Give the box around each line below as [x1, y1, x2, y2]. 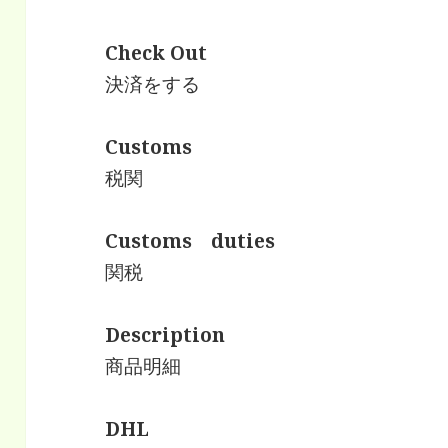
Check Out [105, 40, 208, 67]
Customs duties [105, 228, 276, 255]
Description [105, 322, 226, 349]
